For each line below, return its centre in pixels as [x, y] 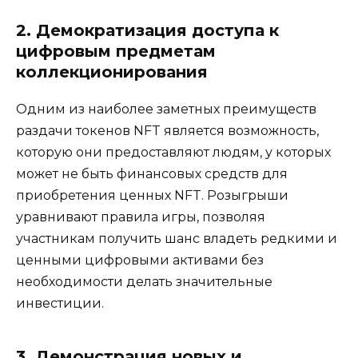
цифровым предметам [116, 51]
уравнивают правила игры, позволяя [141, 217]
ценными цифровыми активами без [140, 260]
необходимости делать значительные [144, 281]
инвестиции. [60, 303]
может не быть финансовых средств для [152, 173]
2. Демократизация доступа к [147, 30]
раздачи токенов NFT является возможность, [167, 130]
